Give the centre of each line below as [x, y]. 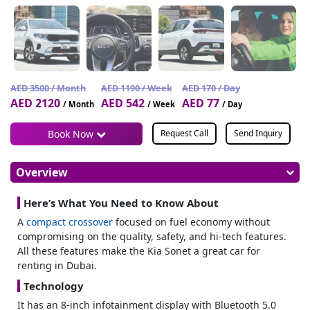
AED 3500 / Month [48, 88]
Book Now [72, 134]
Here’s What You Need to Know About [121, 203]
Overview [42, 173]
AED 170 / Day [211, 88]
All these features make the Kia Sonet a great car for [139, 251]
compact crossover [70, 222]
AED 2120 [37, 103]
